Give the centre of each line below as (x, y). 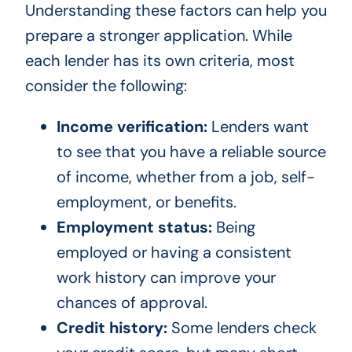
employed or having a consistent (174, 253)
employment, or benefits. (146, 202)
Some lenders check (242, 328)
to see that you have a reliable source (191, 152)
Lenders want (258, 127)
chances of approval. (132, 303)
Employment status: (134, 227)
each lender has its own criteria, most (159, 61)
